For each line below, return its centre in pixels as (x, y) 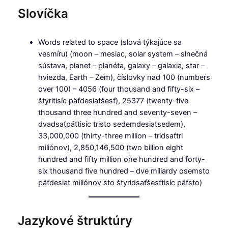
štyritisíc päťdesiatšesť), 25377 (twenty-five (113, 101)
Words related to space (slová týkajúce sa (110, 42)
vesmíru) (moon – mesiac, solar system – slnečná (123, 54)
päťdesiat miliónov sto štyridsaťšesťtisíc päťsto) (120, 183)
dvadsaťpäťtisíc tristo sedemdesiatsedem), (111, 124)
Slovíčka (43, 14)
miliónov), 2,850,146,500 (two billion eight (110, 148)
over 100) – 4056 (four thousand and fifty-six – (119, 89)
